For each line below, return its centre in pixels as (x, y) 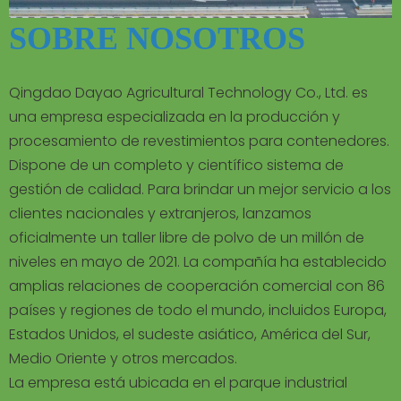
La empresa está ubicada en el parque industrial (178, 383)
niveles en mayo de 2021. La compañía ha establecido (198, 262)
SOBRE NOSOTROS (157, 39)
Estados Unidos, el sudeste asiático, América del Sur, (190, 335)
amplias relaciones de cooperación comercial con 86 (197, 286)
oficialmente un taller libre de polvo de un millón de (187, 238)
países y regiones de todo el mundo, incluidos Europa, (198, 311)
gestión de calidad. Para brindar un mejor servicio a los (200, 190)
